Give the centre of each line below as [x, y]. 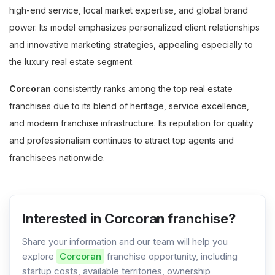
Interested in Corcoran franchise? [129, 219]
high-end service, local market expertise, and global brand [129, 10]
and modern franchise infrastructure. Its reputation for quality [131, 123]
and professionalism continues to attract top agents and [122, 140]
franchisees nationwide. [57, 157]
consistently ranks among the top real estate [142, 89]
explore [39, 256]
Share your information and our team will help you [125, 242]
